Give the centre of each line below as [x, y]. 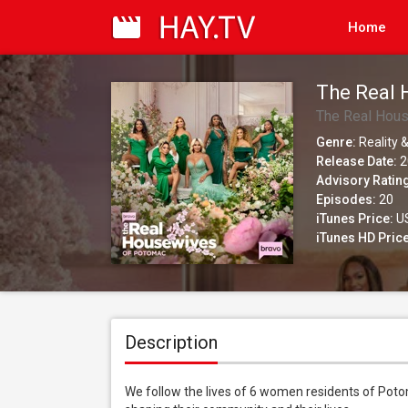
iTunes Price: [355, 219]
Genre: [336, 142]
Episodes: [346, 199]
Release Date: [357, 161]
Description [171, 342]
